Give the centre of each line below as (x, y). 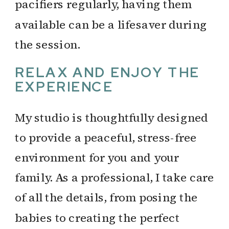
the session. (48, 44)
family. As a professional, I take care (114, 177)
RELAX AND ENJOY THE (107, 73)
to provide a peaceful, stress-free (106, 137)
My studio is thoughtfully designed (112, 117)
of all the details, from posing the (106, 197)
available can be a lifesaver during (111, 24)
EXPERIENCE (64, 87)
